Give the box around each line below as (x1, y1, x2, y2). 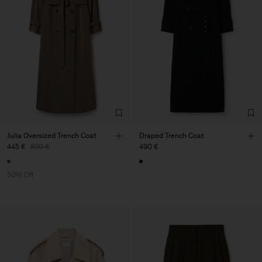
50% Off (7, 170, 34, 180)
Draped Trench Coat (139, 130, 204, 140)
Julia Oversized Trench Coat (7, 130, 96, 140)
